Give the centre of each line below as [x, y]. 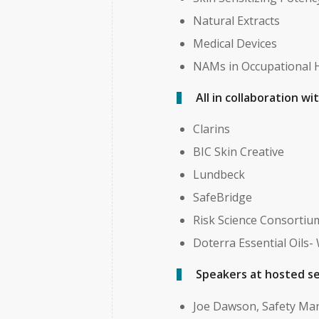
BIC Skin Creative [239, 152]
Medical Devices [235, 43]
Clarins [212, 129]
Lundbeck [219, 175]
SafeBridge [223, 198]
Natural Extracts [237, 20]
